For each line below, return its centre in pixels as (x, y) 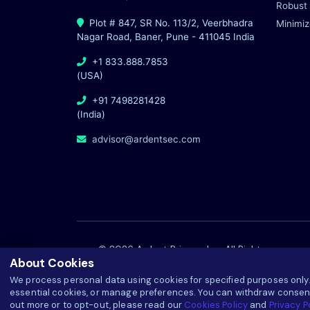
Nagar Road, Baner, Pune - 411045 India (166, 37)
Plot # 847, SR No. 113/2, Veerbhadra (170, 23)
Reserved (182, 263)
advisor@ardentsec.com (145, 139)
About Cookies (52, 263)
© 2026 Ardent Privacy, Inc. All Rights (182, 249)
